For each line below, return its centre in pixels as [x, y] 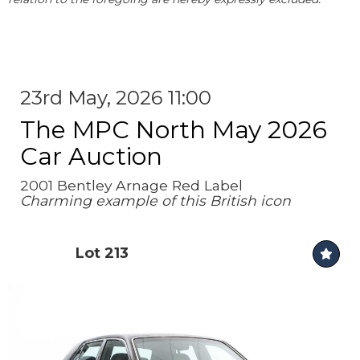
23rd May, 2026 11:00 [116, 98]
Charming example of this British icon [155, 200]
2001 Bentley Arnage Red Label [131, 185]
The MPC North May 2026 [174, 130]
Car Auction [91, 156]
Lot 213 [102, 253]
